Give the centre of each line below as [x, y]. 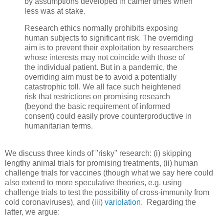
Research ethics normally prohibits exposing [101, 28]
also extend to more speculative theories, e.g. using [93, 183]
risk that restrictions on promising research [97, 97]
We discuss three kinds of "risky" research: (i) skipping [98, 153]
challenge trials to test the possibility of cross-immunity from [107, 193]
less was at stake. [55, 11]
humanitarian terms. [59, 126]
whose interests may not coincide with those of [105, 58]
